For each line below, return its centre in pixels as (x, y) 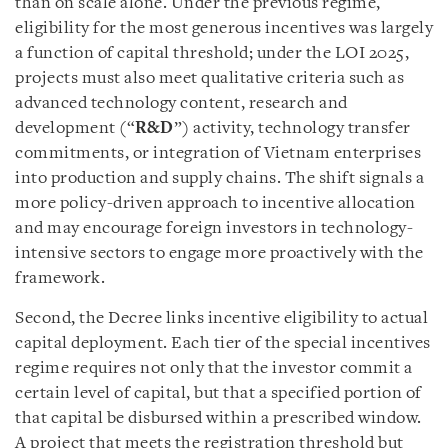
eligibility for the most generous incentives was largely (224, 28)
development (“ (75, 128)
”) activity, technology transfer (292, 128)
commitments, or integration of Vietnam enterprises (218, 153)
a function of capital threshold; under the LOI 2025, (212, 53)
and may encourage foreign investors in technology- (214, 228)
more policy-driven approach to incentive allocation (215, 203)
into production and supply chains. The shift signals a (219, 178)
